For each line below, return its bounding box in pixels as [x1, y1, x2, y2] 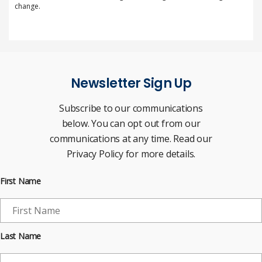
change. [15, 1, 40, 12]
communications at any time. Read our [50, 132, 212, 146]
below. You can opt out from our [61, 117, 201, 130]
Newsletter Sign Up [70, 74, 192, 93]
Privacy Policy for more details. [66, 147, 196, 161]
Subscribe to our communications [59, 102, 203, 115]
